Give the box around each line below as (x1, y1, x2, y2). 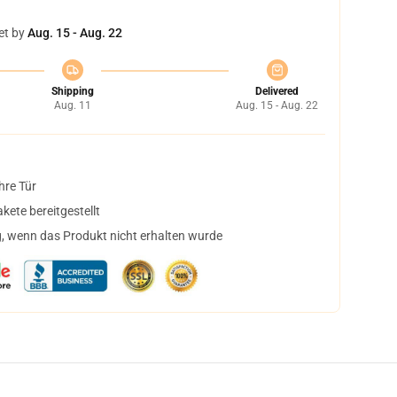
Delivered (255, 85, 299, 97)
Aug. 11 (53, 99, 91, 112)
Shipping (51, 85, 94, 97)
